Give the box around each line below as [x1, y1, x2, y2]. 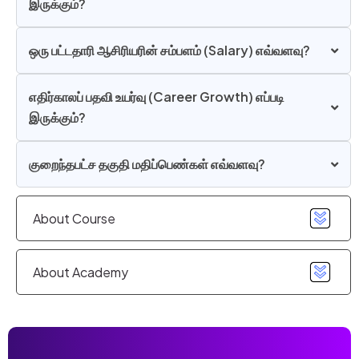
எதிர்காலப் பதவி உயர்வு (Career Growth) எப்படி [29, 88, 284, 106]
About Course [33, 209, 115, 227]
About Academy [33, 263, 128, 280]
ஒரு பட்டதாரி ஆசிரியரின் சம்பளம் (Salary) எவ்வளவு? [29, 42, 310, 59]
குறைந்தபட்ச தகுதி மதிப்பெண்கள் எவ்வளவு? [29, 155, 265, 173]
